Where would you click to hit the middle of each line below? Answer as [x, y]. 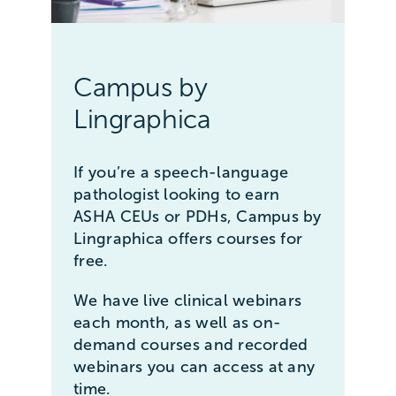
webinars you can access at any [194, 367]
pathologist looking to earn [177, 195]
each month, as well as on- [178, 323]
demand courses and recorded [191, 345]
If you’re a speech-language [181, 173]
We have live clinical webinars [188, 301]
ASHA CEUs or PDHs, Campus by [198, 217]
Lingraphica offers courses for [188, 239]
